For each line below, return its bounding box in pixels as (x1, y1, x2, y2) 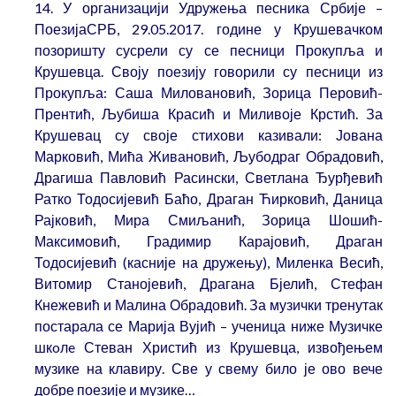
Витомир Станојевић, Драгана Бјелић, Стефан (34, 275, 383, 293)
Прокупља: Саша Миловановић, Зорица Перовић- (34, 84, 383, 102)
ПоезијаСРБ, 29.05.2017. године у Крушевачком (34, 20, 383, 38)
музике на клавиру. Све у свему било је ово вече (34, 360, 383, 377)
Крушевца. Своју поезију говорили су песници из (34, 63, 383, 80)
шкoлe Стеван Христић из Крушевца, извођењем (34, 339, 383, 356)
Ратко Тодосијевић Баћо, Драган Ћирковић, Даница (34, 190, 383, 208)
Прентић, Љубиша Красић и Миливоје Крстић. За (34, 105, 383, 123)
